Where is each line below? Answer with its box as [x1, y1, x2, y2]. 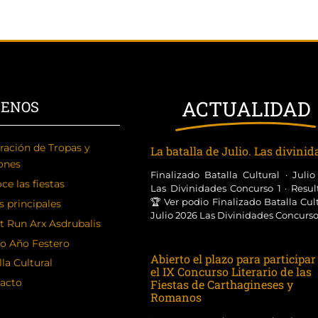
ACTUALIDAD [181, 96, 311, 122]
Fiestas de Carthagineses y [150, 277, 293, 292]
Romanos [150, 290, 202, 305]
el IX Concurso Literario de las [150, 264, 312, 279]
